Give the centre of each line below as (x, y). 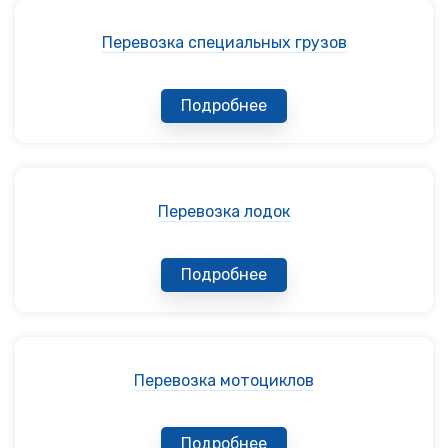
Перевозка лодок (224, 211)
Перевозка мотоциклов (224, 380)
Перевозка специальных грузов (224, 42)
